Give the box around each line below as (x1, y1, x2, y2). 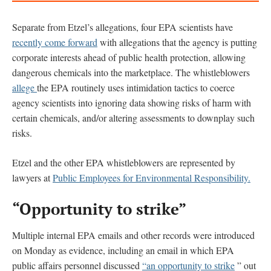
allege (12, 80, 37, 94)
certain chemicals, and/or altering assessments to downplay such (12, 111, 255, 124)
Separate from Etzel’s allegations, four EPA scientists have (12, 20, 233, 33)
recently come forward (12, 35, 97, 48)
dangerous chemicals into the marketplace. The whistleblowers (12, 65, 250, 79)
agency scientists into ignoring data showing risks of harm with (12, 96, 251, 109)
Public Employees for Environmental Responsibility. (53, 171, 250, 184)
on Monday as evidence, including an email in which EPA (12, 243, 234, 256)
